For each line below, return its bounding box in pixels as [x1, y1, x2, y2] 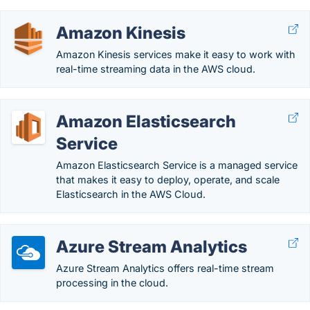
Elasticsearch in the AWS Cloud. [56, 188, 206, 200]
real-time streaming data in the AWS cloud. [56, 63, 255, 75]
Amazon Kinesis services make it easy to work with [56, 48, 295, 60]
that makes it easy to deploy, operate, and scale [56, 174, 280, 185]
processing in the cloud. [56, 277, 168, 289]
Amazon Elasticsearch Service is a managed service [56, 159, 298, 171]
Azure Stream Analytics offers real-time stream [56, 262, 274, 274]
